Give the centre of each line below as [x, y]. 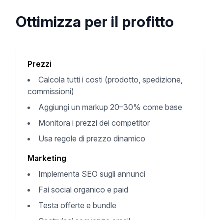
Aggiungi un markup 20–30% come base [110, 107]
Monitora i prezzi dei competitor [94, 123]
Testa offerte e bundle [77, 205]
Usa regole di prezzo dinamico [92, 138]
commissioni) [51, 91]
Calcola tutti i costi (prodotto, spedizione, [110, 80]
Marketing [47, 158]
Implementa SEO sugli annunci [92, 174]
